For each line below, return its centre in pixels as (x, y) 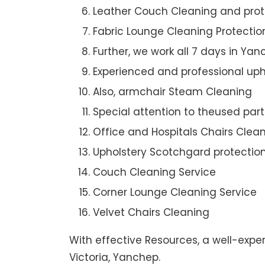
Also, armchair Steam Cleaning (172, 91)
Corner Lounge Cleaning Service (175, 192)
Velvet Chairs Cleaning (151, 212)
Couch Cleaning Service (154, 172)
